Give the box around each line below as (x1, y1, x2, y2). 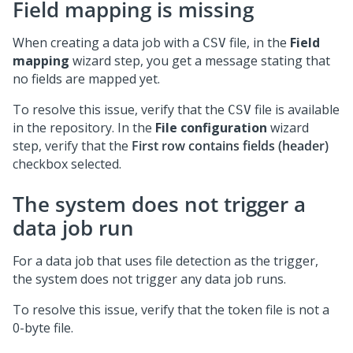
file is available (251, 101, 340, 118)
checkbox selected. (13, 155, 121, 173)
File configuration (155, 119, 267, 136)
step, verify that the (13, 137, 132, 154)
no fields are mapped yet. (13, 70, 160, 87)
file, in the (226, 34, 290, 51)
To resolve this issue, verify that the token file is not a (13, 301, 329, 318)
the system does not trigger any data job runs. (13, 270, 286, 288)
